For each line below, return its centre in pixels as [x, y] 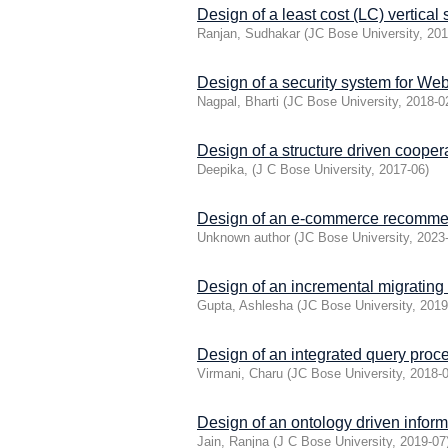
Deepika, [222, 169]
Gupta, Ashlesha [245, 305]
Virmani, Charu [240, 373]
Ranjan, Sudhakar [248, 33]
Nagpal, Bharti [238, 101]
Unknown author [243, 237]
